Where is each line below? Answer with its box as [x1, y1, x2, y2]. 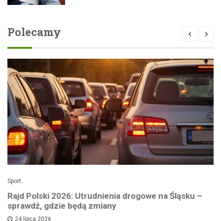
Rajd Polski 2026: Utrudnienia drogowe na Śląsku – [7, 191, 202, 201]
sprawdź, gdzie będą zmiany [7, 201, 116, 211]
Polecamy [7, 25, 61, 39]
